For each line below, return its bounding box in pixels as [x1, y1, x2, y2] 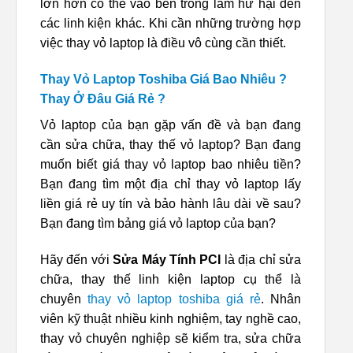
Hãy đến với [40, 253, 113, 267]
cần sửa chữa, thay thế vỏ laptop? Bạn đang [40, 138, 301, 152]
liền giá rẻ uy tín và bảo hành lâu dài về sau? [40, 197, 301, 211]
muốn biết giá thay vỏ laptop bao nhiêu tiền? [40, 158, 301, 172]
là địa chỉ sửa [221, 253, 302, 267]
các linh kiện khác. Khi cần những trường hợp [40, 17, 301, 31]
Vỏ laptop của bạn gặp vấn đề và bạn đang [40, 118, 301, 132]
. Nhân [260, 292, 302, 307]
